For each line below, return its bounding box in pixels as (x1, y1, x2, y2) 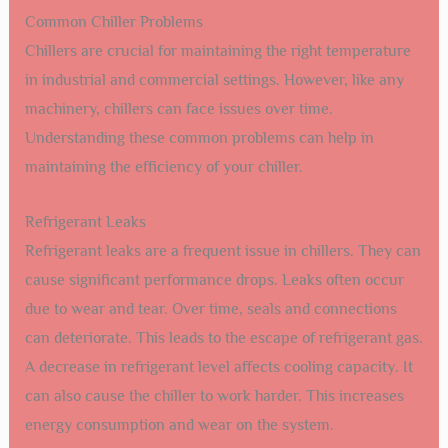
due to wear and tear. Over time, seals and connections (24, 299, 397, 318)
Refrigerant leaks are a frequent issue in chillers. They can (24, 241, 421, 260)
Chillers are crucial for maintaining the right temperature (24, 42, 411, 61)
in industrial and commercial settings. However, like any (24, 71, 404, 90)
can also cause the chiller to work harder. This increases (24, 386, 404, 405)
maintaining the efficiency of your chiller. (24, 158, 303, 177)
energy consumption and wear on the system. (24, 415, 334, 434)
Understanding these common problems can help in (24, 129, 374, 148)
